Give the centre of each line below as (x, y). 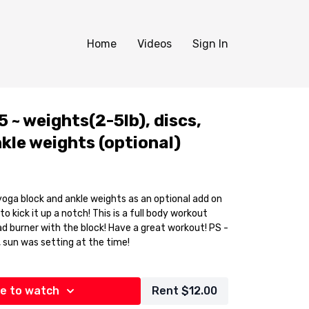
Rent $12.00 (185, 291)
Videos (154, 43)
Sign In (210, 43)
